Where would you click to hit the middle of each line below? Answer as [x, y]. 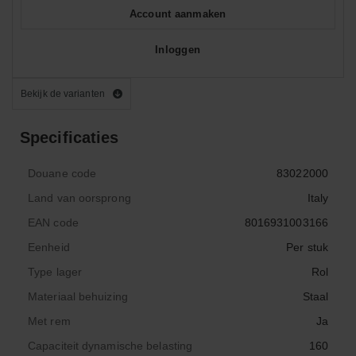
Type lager [55, 272]
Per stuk [307, 247]
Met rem [49, 321]
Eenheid [49, 247]
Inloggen [178, 49]
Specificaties [70, 137]
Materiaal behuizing [78, 296]
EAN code [53, 222]
